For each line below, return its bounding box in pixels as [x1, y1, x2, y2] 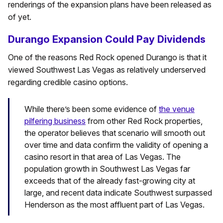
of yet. [8, 12, 31, 22]
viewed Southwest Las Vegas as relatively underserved [8, 65, 206, 75]
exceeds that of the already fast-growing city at [24, 176, 195, 186]
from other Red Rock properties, [86, 116, 203, 126]
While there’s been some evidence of [24, 104, 159, 114]
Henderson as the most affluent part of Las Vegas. [24, 200, 205, 210]
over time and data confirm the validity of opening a [24, 140, 208, 150]
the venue [159, 104, 195, 114]
